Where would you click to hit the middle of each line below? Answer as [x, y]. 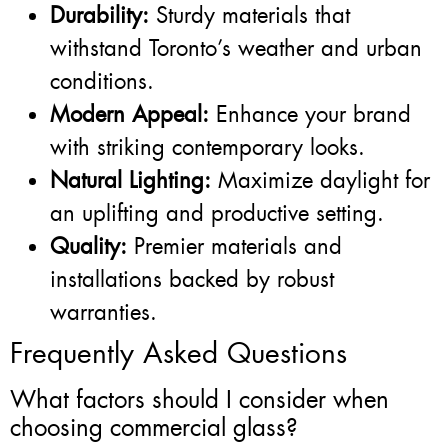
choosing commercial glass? [154, 428]
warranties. [103, 313]
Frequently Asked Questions [178, 354]
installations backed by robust [192, 280]
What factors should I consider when [199, 400]
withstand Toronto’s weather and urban [236, 49]
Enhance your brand [310, 115]
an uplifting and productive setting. [217, 214]
